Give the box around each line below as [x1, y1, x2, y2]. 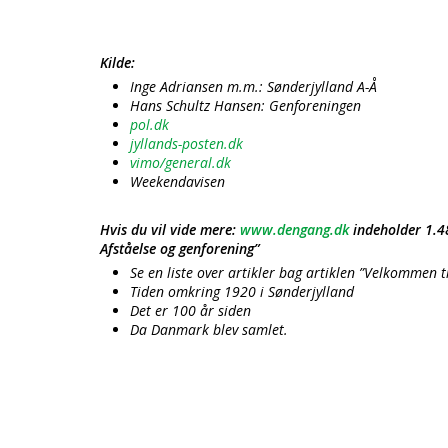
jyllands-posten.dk [130, 134, 243, 153]
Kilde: [100, 53, 135, 72]
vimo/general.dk [130, 153, 231, 172]
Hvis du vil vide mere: [100, 220, 240, 239]
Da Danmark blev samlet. [130, 320, 288, 339]
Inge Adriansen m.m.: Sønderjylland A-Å [130, 77, 377, 96]
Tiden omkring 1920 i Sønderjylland [130, 282, 354, 301]
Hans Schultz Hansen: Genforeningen [130, 96, 361, 115]
